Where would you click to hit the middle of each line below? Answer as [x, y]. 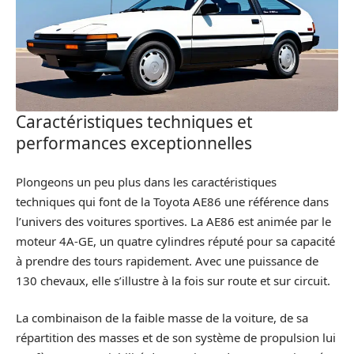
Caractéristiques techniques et [134, 122]
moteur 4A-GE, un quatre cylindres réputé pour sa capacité [175, 241]
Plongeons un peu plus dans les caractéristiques [146, 181]
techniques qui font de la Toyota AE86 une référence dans [172, 201]
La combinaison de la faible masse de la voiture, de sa [162, 318]
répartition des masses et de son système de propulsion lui [176, 338]
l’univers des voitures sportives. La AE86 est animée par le [173, 221]
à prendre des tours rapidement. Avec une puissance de [167, 260]
